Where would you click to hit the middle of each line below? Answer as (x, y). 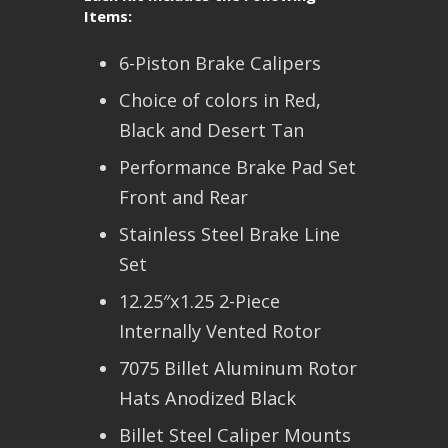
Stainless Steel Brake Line (229, 234)
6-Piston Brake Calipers (220, 63)
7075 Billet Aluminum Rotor (238, 368)
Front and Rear (183, 197)
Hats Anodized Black (207, 398)
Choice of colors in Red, (220, 100)
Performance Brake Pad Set (237, 167)
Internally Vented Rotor (220, 331)
